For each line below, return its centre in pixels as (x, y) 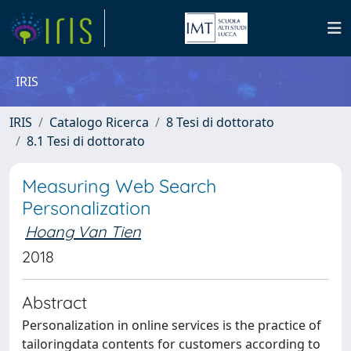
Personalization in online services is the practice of (172, 325)
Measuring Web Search (119, 186)
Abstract (54, 302)
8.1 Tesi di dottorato (86, 141)
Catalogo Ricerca (99, 122)
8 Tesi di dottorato (220, 122)
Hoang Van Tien (83, 232)
